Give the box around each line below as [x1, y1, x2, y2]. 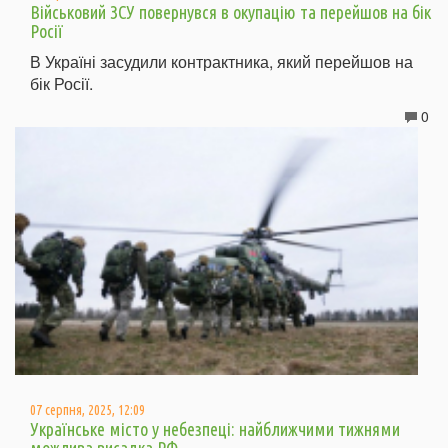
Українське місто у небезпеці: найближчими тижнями [30, 419, 400, 440]
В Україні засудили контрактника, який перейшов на [30, 49, 413, 73]
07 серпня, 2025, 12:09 [30, 402, 145, 419]
